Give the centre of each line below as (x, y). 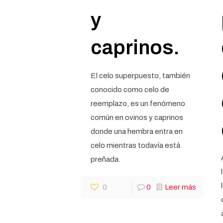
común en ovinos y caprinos (137, 117)
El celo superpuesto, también (140, 76)
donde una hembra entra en (136, 131)
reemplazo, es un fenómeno (138, 104)
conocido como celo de (130, 90)
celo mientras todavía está (135, 145)
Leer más (180, 187)
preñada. (105, 159)
